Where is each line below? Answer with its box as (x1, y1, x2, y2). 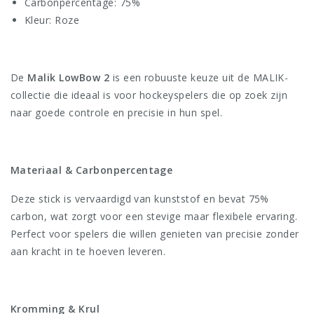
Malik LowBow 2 (27, 71, 110, 85)
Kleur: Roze (25, 13, 80, 27)
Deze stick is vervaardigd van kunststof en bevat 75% (11, 192, 269, 206)
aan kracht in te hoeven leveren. (11, 245, 166, 259)
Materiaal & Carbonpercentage (11, 163, 173, 177)
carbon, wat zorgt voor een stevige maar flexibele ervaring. (11, 210, 298, 224)
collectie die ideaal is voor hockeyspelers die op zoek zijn (11, 88, 288, 102)
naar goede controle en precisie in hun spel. (11, 106, 223, 120)
